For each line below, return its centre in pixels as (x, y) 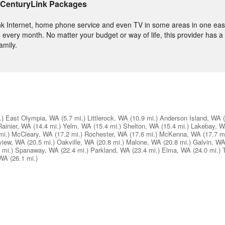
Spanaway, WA (37, 150)
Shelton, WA (141, 126)
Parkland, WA (110, 150)
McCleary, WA (32, 134)
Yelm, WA (77, 126)
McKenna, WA (180, 134)
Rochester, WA (106, 134)
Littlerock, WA (108, 118)
